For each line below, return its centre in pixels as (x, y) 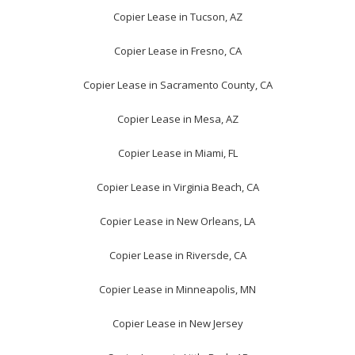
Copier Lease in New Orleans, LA (177, 221)
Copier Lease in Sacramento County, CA (177, 85)
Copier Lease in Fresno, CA (177, 51)
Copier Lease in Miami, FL (177, 153)
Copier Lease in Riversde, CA (177, 256)
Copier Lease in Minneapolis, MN (177, 290)
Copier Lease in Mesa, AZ (177, 119)
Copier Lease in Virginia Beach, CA (177, 187)
